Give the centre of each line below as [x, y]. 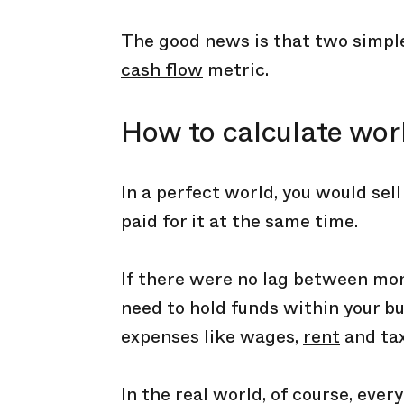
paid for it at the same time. [239, 221]
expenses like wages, [212, 337]
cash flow [162, 70]
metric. [236, 70]
